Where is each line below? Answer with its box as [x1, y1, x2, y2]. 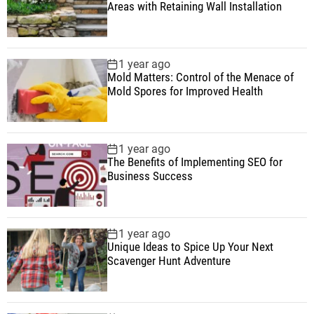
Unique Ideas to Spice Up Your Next [107, 240, 273, 254]
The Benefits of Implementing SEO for [107, 155, 282, 170]
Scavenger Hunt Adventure [107, 254, 231, 268]
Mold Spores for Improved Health [107, 84, 263, 99]
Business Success [107, 169, 193, 184]
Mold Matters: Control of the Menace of [107, 70, 294, 85]
